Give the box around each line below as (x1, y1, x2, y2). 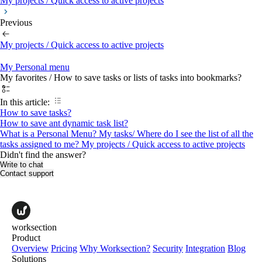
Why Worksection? (80, 243, 150, 253)
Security (153, 243, 183, 253)
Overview (12, 243, 49, 253)
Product (12, 233, 40, 243)
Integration (185, 243, 225, 253)
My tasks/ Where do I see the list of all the (99, 129, 253, 139)
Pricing (51, 243, 77, 253)
